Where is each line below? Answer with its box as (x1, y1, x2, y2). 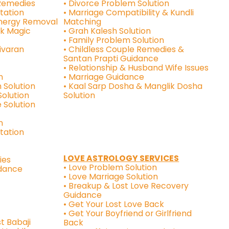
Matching (63, 16, 102, 28)
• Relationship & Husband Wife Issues (63, 62, 209, 74)
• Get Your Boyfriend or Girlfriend (63, 208, 192, 220)
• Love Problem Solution (63, 162, 157, 174)
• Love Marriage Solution (63, 171, 158, 183)
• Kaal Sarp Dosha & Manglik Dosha (63, 80, 203, 93)
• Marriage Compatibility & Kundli (63, 7, 194, 19)
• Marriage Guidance (63, 71, 145, 83)
